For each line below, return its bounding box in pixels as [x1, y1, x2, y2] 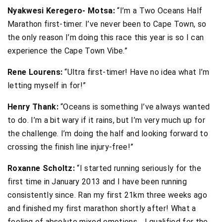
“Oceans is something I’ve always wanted [58, 102, 210, 111]
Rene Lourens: [7, 67, 63, 77]
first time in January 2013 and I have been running [7, 176, 187, 186]
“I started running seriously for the [75, 163, 201, 173]
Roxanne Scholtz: [7, 163, 75, 173]
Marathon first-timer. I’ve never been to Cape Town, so [7, 19, 207, 29]
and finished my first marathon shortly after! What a [7, 203, 196, 213]
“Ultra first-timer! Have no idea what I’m [62, 67, 210, 77]
